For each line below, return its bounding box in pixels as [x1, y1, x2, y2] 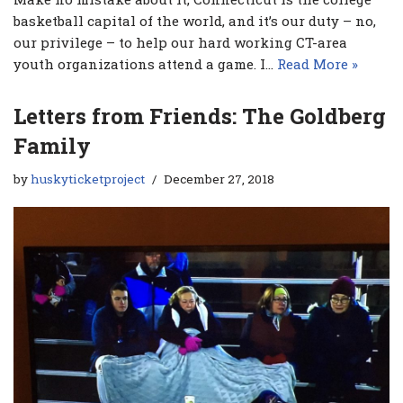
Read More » [277, 54, 358, 73]
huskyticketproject [31, 170, 145, 187]
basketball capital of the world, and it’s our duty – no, [13, 11, 376, 30]
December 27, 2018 [164, 170, 274, 187]
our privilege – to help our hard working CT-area [13, 32, 347, 51]
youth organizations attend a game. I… [13, 54, 277, 73]
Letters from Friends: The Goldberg [13, 101, 386, 130]
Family [13, 130, 91, 160]
